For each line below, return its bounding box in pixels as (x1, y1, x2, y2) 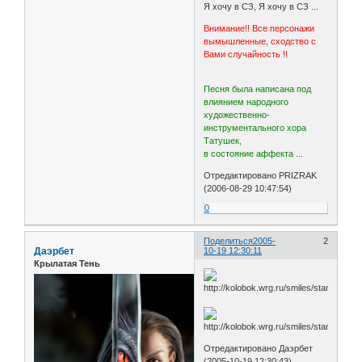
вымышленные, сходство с (204, 36, 317, 47)
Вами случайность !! (204, 49, 288, 60)
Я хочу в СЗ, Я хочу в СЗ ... (204, 2, 319, 12)
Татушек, (204, 136, 242, 146)
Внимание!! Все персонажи (204, 23, 315, 34)
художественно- (204, 110, 271, 120)
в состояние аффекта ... (204, 149, 304, 159)
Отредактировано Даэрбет (204, 343, 314, 353)
